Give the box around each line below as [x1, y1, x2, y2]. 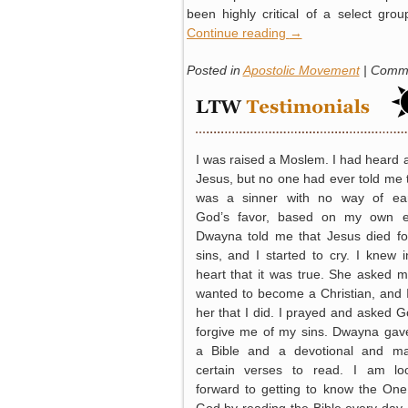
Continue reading [186, 25, 290, 40]
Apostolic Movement [242, 62, 360, 77]
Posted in [186, 62, 240, 77]
